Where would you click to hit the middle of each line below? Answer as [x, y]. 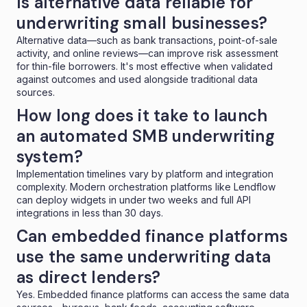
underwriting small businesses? [142, 23]
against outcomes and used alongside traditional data [137, 79]
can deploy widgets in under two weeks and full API [134, 199]
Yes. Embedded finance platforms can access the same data [153, 294]
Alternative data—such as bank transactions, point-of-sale [147, 40]
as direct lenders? [89, 277]
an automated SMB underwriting [146, 136]
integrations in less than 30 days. [90, 212]
